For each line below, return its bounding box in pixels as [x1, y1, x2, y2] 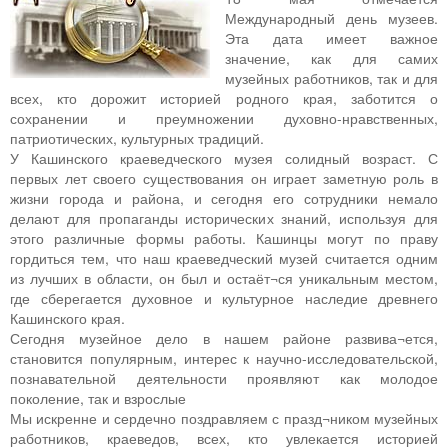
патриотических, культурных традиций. [10, 128, 264, 149]
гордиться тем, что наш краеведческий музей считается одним [10, 248, 438, 269]
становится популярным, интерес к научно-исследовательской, [10, 348, 438, 369]
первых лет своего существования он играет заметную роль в [10, 168, 438, 189]
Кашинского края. [10, 308, 125, 329]
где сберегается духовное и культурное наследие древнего [10, 288, 438, 309]
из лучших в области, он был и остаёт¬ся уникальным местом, [10, 268, 438, 289]
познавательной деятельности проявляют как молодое [10, 368, 438, 389]
